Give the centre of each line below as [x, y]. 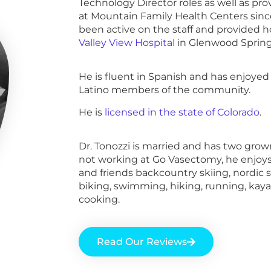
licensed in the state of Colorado [182, 112]
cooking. [100, 200]
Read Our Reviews [142, 242]
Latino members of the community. [164, 90]
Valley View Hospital [128, 42]
